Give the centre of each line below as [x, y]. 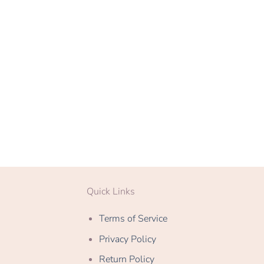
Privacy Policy [127, 239]
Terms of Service [133, 219]
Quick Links [111, 192]
